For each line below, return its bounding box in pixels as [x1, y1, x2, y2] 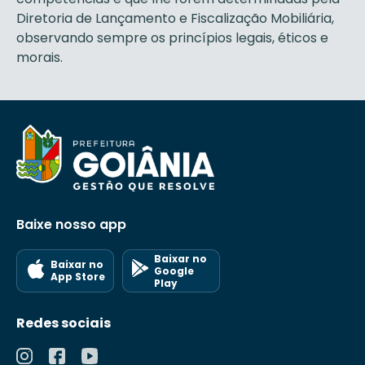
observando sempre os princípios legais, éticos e [16, 29, 328, 47]
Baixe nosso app [16, 214, 126, 234]
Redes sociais [16, 313, 111, 332]
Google [154, 263, 194, 278]
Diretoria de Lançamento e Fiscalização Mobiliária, [16, 9, 334, 28]
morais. [16, 48, 63, 67]
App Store [50, 270, 105, 284]
